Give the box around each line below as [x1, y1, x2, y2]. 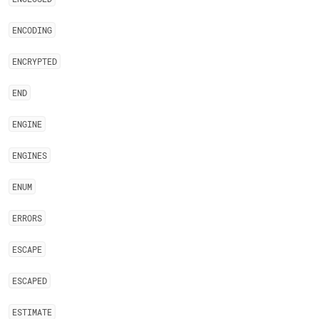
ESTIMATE [12, 306, 52, 318]
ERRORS [12, 212, 42, 224]
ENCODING [12, 24, 52, 36]
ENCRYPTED [12, 56, 57, 67]
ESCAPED [12, 275, 47, 286]
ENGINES [12, 150, 47, 161]
